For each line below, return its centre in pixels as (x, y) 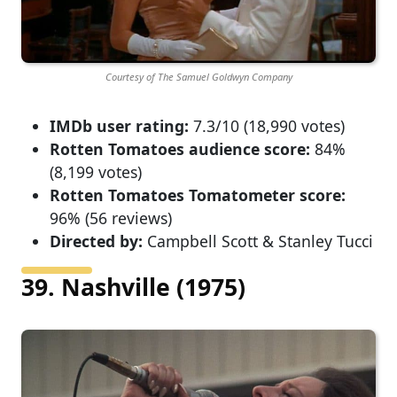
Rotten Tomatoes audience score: (180, 148)
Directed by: (96, 241)
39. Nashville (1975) (133, 287)
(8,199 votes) (96, 171)
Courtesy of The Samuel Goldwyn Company (198, 76)
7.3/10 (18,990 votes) (267, 125)
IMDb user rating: (119, 125)
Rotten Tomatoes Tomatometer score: (198, 195)
